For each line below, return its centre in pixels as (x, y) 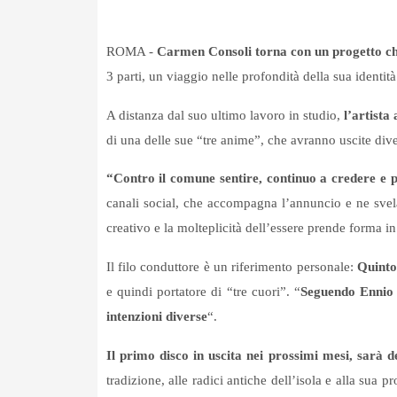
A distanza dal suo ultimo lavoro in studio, (225, 116)
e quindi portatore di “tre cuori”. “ (203, 292)
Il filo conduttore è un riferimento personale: (231, 267)
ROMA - (131, 52)
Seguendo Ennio (347, 292)
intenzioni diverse (156, 317)
